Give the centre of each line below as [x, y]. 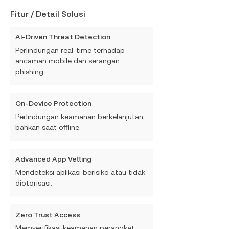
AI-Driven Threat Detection [63, 37]
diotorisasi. [34, 183]
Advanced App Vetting [53, 159]
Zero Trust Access [48, 215]
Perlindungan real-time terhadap [70, 50]
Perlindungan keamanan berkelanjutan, [80, 117]
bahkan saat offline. [48, 127]
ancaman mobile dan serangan [67, 61]
